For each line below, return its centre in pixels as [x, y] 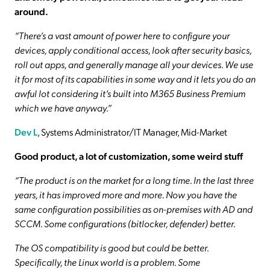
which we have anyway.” [63, 108]
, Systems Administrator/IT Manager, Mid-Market [132, 132]
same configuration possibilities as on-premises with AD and [133, 209]
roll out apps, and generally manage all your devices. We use [134, 64]
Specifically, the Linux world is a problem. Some [107, 262]
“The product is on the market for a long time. [103, 180]
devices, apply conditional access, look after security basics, [133, 50]
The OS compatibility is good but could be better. [111, 248]
